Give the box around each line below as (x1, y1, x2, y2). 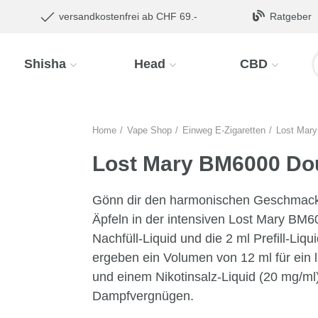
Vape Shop (126, 125, 172, 136)
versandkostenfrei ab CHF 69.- (59, 11, 198, 22)
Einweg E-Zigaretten (182, 125, 265, 136)
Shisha (24, 57, 67, 71)
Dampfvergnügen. (92, 289, 194, 303)
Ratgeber (270, 11, 312, 22)
